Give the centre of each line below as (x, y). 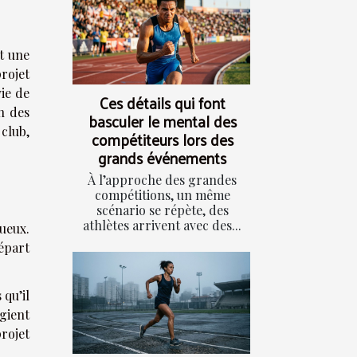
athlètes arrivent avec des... (162, 226)
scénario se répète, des (162, 210)
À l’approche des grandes (162, 180)
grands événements (162, 158)
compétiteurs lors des (162, 140)
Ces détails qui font (162, 103)
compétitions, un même (162, 195)
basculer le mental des (162, 122)
